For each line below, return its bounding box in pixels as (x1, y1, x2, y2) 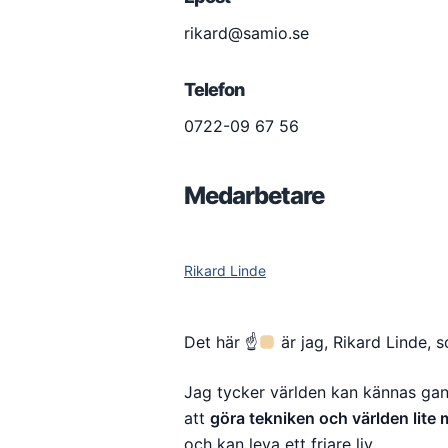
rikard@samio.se (184, 23, 309, 43)
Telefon (184, 79, 244, 100)
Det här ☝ (184, 332, 258, 352)
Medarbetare (184, 181, 324, 210)
